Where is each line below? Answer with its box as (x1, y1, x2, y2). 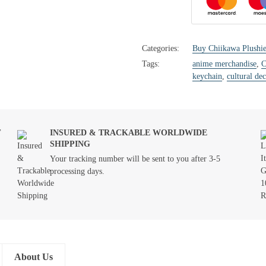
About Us (14, 252, 53, 262)
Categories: (142, 44, 179, 53)
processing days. (50, 167, 104, 176)
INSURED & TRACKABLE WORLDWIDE (50, 128, 207, 137)
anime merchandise (192, 59, 256, 68)
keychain (192, 72, 222, 81)
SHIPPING (50, 140, 90, 148)
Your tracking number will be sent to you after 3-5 (50, 154, 220, 163)
